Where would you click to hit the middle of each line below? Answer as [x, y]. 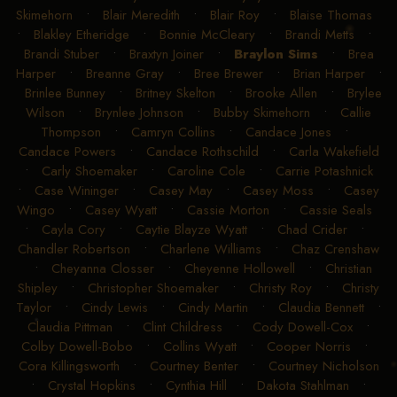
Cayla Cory [73, 229]
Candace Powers [67, 151]
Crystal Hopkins [92, 385]
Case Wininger [77, 190]
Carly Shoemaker [89, 171]
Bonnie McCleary [207, 34]
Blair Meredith [141, 15]
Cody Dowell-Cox [303, 327]
